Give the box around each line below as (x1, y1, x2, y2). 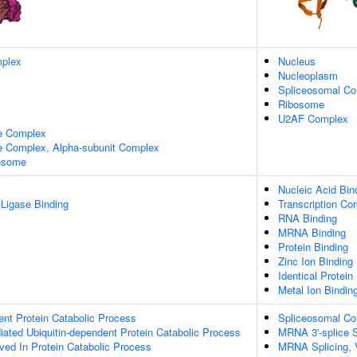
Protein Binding (278, 239, 348, 254)
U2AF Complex (278, 111, 348, 126)
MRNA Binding (278, 225, 346, 240)
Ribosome (278, 96, 324, 112)
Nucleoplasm (278, 68, 338, 83)
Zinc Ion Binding (278, 253, 353, 269)
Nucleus (278, 53, 316, 69)
